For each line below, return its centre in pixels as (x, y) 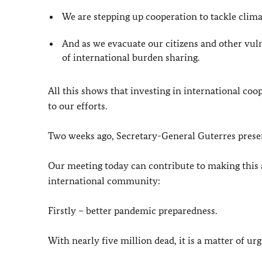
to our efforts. (77, 106)
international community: (104, 180)
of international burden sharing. (131, 57)
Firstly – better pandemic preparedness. (132, 210)
